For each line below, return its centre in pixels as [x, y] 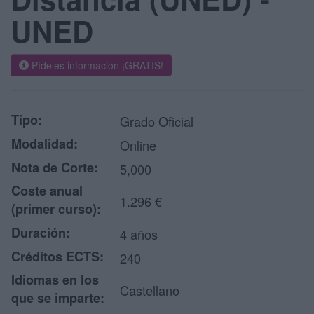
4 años [139, 234]
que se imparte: [58, 298]
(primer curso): [56, 209]
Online [138, 145]
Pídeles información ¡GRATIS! [96, 65]
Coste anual [47, 191]
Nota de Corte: [55, 168]
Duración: [41, 233]
